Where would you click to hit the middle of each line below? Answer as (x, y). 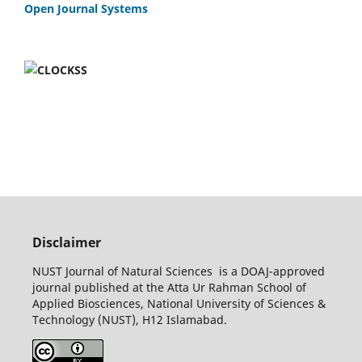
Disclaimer (66, 242)
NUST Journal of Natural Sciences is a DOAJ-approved (178, 271)
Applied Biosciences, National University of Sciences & (179, 303)
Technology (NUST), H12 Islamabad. (129, 320)
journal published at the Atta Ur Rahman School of (169, 287)
